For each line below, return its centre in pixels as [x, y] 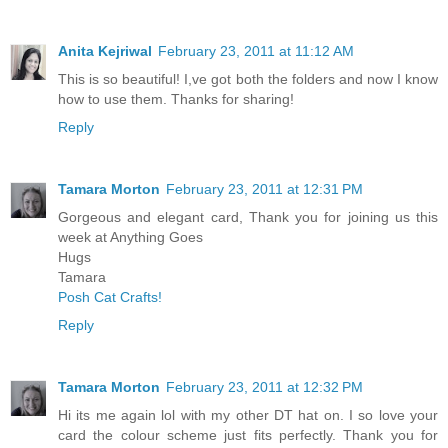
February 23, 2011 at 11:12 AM [256, 51]
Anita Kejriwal [105, 51]
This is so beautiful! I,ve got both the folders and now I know [248, 79]
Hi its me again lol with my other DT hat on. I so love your [248, 415]
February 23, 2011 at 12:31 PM [264, 189]
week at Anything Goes [130, 237]
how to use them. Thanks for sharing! [176, 99]
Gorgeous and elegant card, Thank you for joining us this [248, 217]
